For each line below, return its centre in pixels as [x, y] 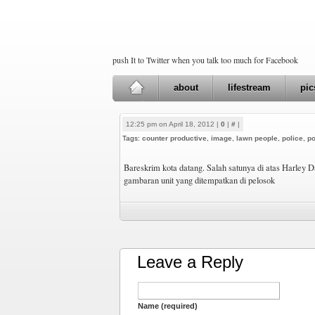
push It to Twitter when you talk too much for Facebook [205, 60]
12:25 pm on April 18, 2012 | [173, 124]
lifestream [249, 88]
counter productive [174, 138]
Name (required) [168, 306]
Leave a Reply [190, 262]
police [292, 138]
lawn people [257, 138]
